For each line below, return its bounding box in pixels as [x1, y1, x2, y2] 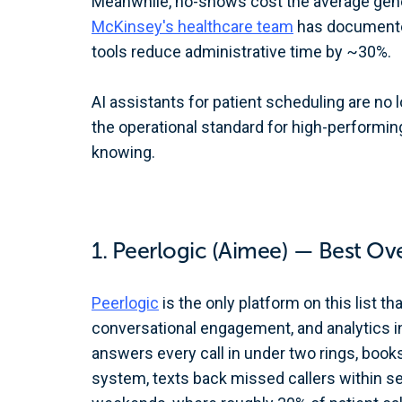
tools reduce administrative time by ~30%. [92, 42, 391, 61]
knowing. [92, 143, 155, 162]
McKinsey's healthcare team [92, 17, 293, 36]
